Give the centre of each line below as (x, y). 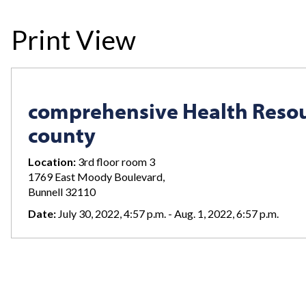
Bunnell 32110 (62, 191)
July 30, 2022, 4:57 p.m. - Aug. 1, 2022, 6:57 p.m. (167, 213)
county (62, 135)
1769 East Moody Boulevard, (96, 176)
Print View (73, 40)
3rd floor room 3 (115, 161)
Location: (52, 161)
